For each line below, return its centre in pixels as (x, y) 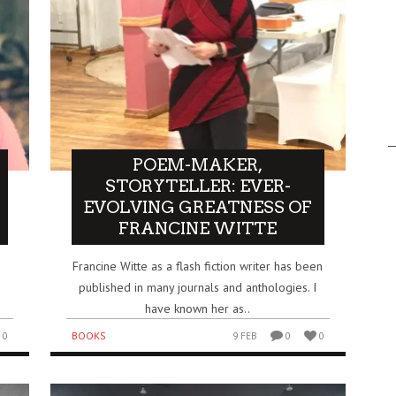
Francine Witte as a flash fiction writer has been (198, 266)
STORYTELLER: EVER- (198, 186)
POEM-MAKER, (198, 164)
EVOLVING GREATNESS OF (198, 207)
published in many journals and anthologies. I (198, 287)
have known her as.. (198, 308)
